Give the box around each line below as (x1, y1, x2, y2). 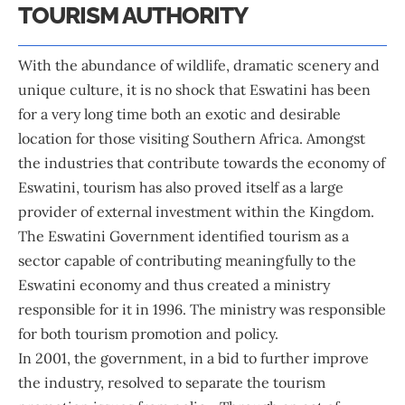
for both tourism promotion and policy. (18, 325, 286, 344)
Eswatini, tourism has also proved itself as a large (18, 178, 344, 197)
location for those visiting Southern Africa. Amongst (18, 129, 365, 148)
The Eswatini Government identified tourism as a (18, 227, 349, 246)
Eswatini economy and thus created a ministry (18, 276, 330, 295)
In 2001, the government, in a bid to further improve (18, 349, 369, 368)
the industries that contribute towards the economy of (18, 154, 385, 173)
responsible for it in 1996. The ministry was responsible (18, 300, 386, 319)
